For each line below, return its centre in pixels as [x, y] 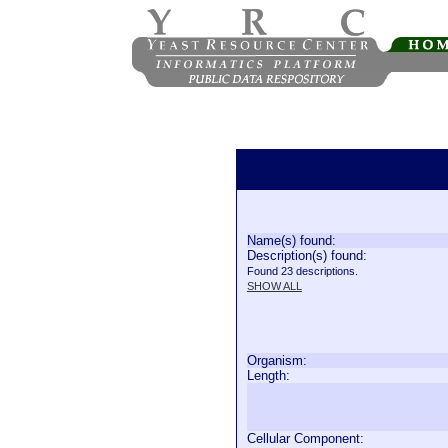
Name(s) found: [291, 240]
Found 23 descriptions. [302, 271]
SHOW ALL [274, 286]
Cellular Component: [305, 438]
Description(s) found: [307, 255]
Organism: [277, 360]
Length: [268, 375]
